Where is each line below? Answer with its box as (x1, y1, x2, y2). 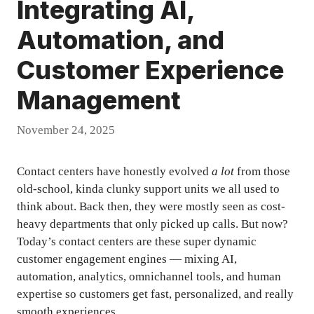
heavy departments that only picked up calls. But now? (17, 217, 288, 231)
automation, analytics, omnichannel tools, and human (17, 270, 281, 284)
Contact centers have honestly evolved (17, 165, 212, 179)
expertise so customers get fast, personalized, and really (17, 287, 294, 301)
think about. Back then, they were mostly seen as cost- (17, 200, 285, 214)
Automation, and (17, 24, 224, 55)
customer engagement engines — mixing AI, (17, 252, 237, 266)
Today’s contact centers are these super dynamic (17, 235, 257, 249)
